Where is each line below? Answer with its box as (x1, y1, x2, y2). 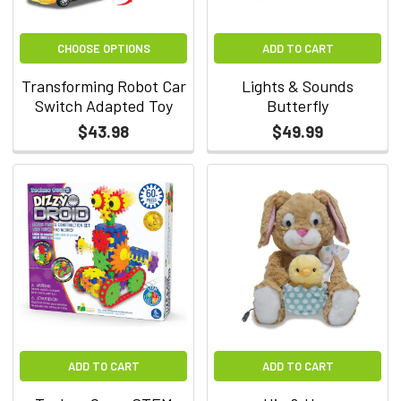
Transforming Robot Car (21, 75, 186, 96)
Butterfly (267, 95, 328, 115)
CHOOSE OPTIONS (56, 40, 150, 55)
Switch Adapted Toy (34, 95, 173, 115)
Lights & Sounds (242, 75, 354, 96)
